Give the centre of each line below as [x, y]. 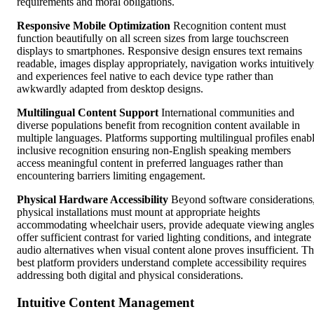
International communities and [226, 113]
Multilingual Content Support [88, 113]
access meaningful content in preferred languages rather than [150, 163]
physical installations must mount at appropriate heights [138, 212]
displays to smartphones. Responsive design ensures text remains [159, 51]
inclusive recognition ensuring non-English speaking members [154, 151]
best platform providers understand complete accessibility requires [162, 263]
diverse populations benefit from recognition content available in [158, 125]
